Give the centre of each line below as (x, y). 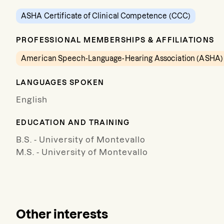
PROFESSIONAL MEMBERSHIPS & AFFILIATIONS (115, 40)
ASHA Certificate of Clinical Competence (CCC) (106, 16)
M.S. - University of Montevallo (82, 152)
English (32, 99)
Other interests (62, 214)
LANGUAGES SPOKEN (60, 82)
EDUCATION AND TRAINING (73, 122)
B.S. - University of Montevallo (81, 139)
